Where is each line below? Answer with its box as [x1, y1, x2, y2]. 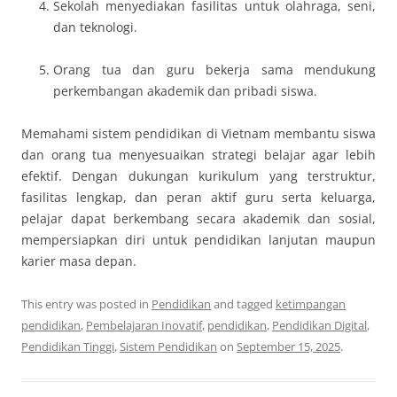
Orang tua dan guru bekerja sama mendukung [53, 61, 376, 78]
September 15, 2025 [237, 339, 340, 354]
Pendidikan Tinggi [21, 339, 114, 354]
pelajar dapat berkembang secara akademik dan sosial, [21, 210, 376, 227]
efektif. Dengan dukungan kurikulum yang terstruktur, [21, 167, 376, 184]
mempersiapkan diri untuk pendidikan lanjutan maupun [21, 231, 376, 248]
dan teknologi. [53, 19, 137, 35]
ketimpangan [276, 296, 346, 312]
